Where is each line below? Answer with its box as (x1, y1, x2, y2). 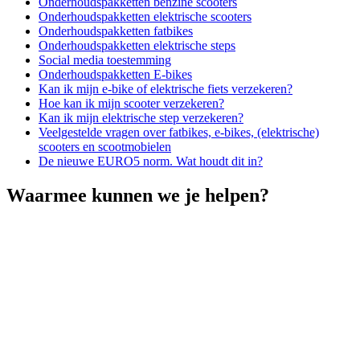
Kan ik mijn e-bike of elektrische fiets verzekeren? (39, 82, 292, 96)
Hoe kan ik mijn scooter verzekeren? (39, 96, 224, 111)
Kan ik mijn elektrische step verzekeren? (39, 111, 243, 125)
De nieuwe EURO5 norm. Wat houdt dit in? (39, 154, 263, 169)
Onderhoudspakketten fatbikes (39, 24, 193, 39)
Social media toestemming (39, 53, 171, 67)
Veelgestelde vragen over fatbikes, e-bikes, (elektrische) (39, 125, 319, 140)
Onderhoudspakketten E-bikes (39, 67, 192, 82)
